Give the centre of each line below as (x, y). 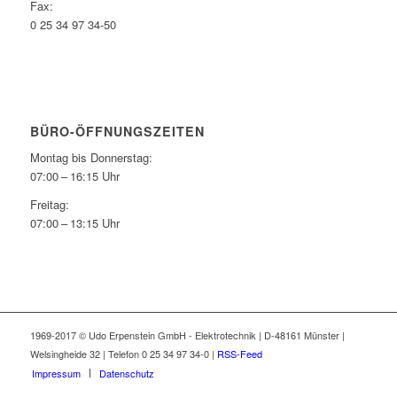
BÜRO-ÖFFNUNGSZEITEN (117, 131)
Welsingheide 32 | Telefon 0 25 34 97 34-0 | (123, 353)
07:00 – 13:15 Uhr (74, 222)
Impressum (56, 373)
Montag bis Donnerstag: (91, 157)
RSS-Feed (239, 353)
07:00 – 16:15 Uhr (74, 175)
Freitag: (49, 204)
